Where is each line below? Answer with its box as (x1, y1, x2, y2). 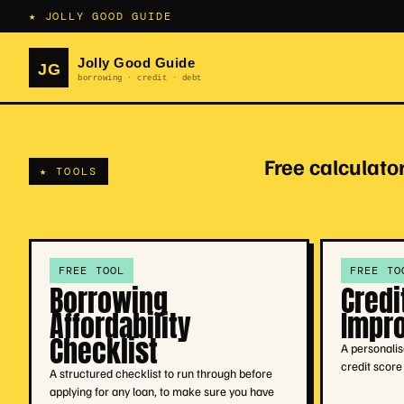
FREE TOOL (58, 262, 125, 278)
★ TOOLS (40, 164, 98, 179)
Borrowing (49, 278, 168, 323)
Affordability (49, 303, 191, 348)
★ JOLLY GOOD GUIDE (29, 9, 172, 23)
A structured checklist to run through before (49, 364, 272, 381)
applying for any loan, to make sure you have (49, 382, 274, 399)
